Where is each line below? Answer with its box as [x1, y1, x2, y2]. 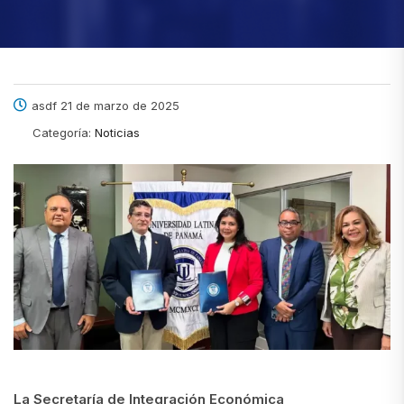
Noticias [95, 125, 140, 141]
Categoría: [32, 125, 95, 141]
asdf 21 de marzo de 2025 [32, 98, 179, 114]
